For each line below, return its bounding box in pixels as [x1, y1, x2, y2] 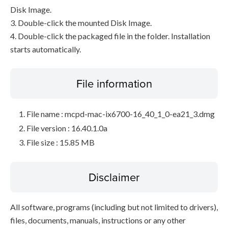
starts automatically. [10, 44, 81, 54]
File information [76, 75, 152, 91]
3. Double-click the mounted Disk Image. [10, 18, 152, 27]
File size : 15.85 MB [26, 137, 95, 147]
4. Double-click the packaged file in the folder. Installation [10, 31, 210, 41]
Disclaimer [89, 169, 139, 185]
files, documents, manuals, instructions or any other [10, 215, 186, 225]
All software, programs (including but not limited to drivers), [10, 202, 218, 212]
